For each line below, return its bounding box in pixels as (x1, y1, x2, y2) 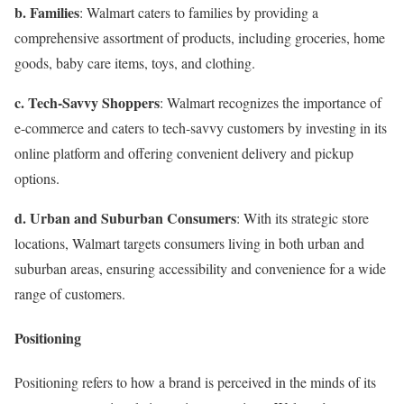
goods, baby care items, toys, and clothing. (14, 52, 255, 72)
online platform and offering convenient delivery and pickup (14, 142, 353, 162)
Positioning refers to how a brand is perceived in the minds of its (14, 372, 376, 392)
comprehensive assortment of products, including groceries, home (14, 27, 385, 47)
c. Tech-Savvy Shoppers (14, 91, 160, 113)
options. (14, 168, 60, 188)
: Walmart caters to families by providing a (79, 2, 318, 22)
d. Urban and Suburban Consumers (14, 207, 236, 228)
